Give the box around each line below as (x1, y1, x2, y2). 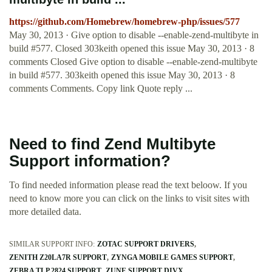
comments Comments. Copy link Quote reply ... (9, 83, 192, 94)
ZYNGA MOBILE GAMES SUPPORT (111, 253, 233, 262)
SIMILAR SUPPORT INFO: (9, 240, 95, 249)
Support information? (9, 152, 171, 170)
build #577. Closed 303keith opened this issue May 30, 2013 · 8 (9, 43, 254, 54)
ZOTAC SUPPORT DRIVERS (97, 240, 194, 249)
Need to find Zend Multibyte (9, 135, 216, 153)
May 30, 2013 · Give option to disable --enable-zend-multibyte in (9, 30, 259, 41)
